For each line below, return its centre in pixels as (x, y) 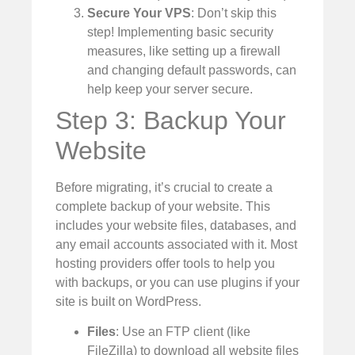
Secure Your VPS (139, 13)
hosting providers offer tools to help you (165, 263)
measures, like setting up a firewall (184, 51)
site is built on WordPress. (128, 301)
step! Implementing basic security (180, 32)
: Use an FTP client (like (183, 332)
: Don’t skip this (234, 13)
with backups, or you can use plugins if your (177, 282)
